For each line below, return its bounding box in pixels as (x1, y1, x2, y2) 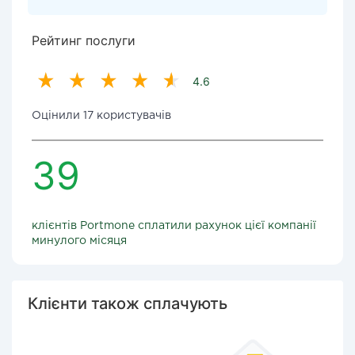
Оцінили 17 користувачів (32, 111, 171, 120)
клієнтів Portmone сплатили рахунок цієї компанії (32, 221, 316, 231)
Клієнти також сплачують (28, 294, 227, 313)
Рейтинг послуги (32, 32, 136, 48)
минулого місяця (32, 236, 127, 246)
